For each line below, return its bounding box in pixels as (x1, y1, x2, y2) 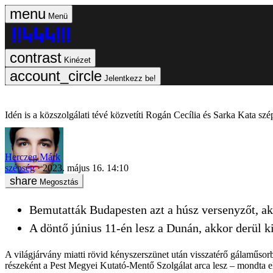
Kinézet (64, 55, 91, 65)
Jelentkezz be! (104, 74, 156, 83)
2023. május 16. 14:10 (43, 162, 129, 173)
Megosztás (40, 177, 79, 186)
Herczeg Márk (5, 151, 60, 162)
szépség (5, 162, 35, 173)
